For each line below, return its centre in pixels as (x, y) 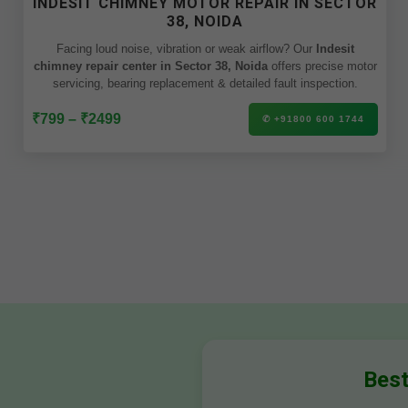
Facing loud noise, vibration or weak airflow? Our (304, 49)
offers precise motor (322, 66)
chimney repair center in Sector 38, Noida (150, 66)
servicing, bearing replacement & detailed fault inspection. (205, 83)
